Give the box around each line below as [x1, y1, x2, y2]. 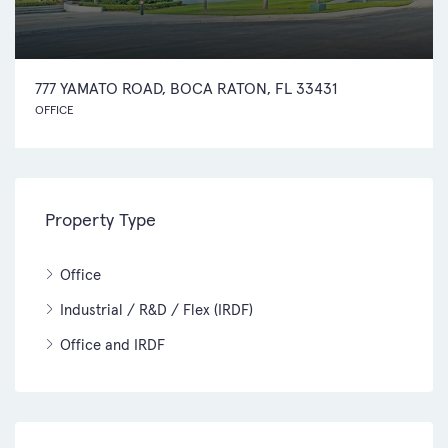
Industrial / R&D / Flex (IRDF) [60, 299, 253, 319]
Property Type [45, 207, 156, 231]
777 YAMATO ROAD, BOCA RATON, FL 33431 [35, 77, 337, 98]
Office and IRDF [60, 334, 165, 354]
